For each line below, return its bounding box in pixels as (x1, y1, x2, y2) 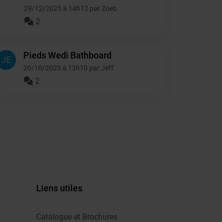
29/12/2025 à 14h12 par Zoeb (24, 4, 117, 12)
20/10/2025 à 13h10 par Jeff (23, 64, 113, 72)
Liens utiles (36, 183, 82, 193)
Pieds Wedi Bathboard (23, 50, 111, 60)
